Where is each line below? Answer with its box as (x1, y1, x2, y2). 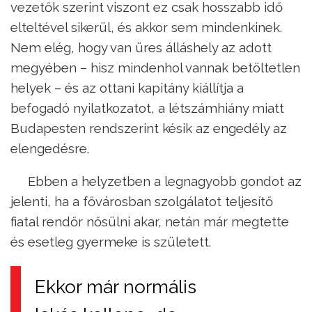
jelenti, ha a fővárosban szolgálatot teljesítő (10, 194, 273, 210)
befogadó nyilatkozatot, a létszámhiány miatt (10, 100, 284, 116)
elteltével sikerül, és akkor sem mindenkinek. (10, 19, 282, 35)
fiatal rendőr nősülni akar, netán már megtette (10, 214, 289, 230)
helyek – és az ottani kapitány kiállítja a (10, 79, 244, 95)
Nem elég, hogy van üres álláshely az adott (10, 39, 272, 55)
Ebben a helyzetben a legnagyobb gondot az (28, 173, 302, 189)
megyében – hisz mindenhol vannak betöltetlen (10, 59, 300, 75)
